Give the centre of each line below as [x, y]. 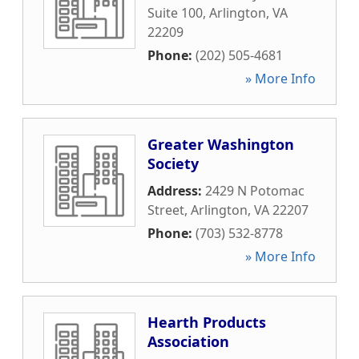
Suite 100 [175, 13]
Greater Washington [221, 144]
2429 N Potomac [255, 191]
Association [188, 341]
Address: [176, 191]
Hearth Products [207, 322]
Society [173, 163]
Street [166, 210]
